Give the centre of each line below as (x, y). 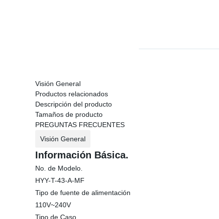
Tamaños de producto (69, 114)
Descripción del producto (74, 104)
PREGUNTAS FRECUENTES (80, 125)
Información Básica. (82, 155)
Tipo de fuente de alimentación (83, 193)
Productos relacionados (72, 94)
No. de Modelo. (59, 168)
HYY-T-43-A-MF (60, 180)
